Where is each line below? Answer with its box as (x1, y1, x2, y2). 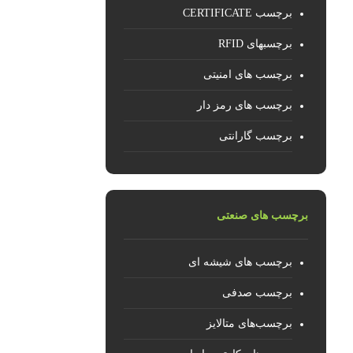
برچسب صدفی (222, 287, 293, 299)
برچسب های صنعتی (217, 210, 309, 221)
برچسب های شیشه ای (188, 256, 293, 268)
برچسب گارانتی (219, 130, 293, 142)
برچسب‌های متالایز (206, 318, 293, 329)
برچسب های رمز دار (197, 99, 293, 111)
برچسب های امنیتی (203, 69, 293, 80)
